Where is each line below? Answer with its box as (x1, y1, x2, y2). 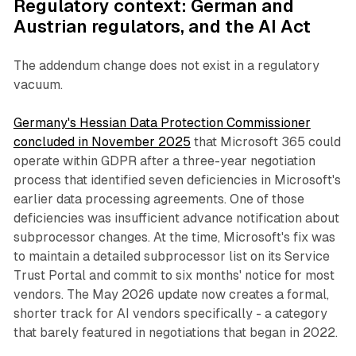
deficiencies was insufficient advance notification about (13, 211, 339, 226)
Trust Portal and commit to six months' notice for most (13, 268, 335, 284)
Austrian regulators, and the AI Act (13, 17, 311, 37)
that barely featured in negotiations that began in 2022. (13, 325, 338, 341)
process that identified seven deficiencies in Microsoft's (13, 172, 341, 188)
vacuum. (13, 77, 63, 93)
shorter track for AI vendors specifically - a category (13, 306, 327, 322)
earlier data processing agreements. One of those (13, 192, 304, 207)
